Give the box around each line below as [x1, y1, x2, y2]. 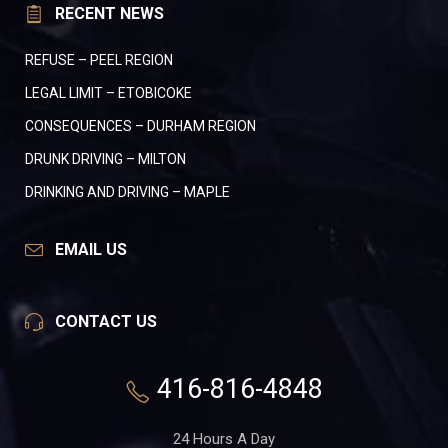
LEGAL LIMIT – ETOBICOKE [25, 85, 192, 102]
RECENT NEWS [55, 4, 164, 24]
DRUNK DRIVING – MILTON [25, 151, 186, 168]
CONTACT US [55, 312, 157, 332]
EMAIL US [55, 240, 127, 260]
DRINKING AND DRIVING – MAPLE [25, 184, 230, 201]
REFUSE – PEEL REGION [25, 52, 173, 69]
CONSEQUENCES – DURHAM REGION [25, 118, 256, 135]
